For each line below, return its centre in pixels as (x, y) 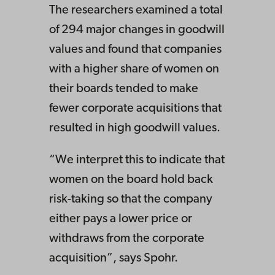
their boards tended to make (124, 89)
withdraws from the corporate (127, 238)
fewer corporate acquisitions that (135, 108)
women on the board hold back (131, 180)
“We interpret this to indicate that (137, 160)
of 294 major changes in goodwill (137, 30)
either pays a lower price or (121, 219)
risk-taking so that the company (131, 199)
